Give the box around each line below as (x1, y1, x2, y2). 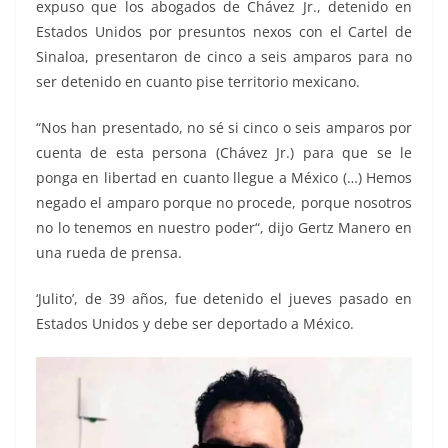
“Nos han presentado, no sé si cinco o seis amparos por (36, 117, 412, 137)
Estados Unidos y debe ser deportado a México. (36, 313, 354, 333)
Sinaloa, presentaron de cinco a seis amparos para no (36, 46, 412, 66)
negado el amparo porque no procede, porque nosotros (36, 192, 412, 212)
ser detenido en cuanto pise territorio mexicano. (36, 71, 360, 91)
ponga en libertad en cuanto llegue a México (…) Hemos (36, 167, 412, 187)
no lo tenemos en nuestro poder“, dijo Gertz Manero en (36, 217, 412, 237)
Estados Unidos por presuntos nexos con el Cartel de (36, 21, 412, 41)
